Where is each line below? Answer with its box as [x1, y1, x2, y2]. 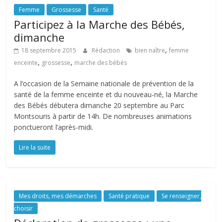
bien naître [135, 46, 166, 55]
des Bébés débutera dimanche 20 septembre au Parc [14, 101, 185, 110]
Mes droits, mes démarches [19, 192, 97, 200]
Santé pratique [109, 192, 150, 200]
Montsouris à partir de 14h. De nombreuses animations [14, 111, 192, 121]
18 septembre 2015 [21, 46, 77, 55]
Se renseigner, [162, 192, 202, 200]
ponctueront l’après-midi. [14, 122, 94, 132]
